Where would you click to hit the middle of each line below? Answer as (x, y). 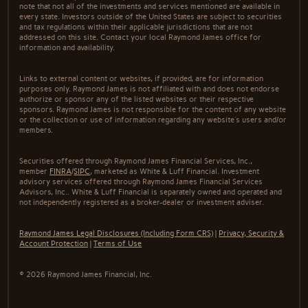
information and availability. (67, 47)
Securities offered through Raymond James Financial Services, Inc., (136, 161)
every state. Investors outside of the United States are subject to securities (151, 16)
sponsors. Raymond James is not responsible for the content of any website (153, 109)
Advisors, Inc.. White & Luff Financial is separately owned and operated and (151, 192)
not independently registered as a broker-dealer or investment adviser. (142, 202)
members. (36, 130)
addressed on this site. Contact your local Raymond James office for (141, 37)
